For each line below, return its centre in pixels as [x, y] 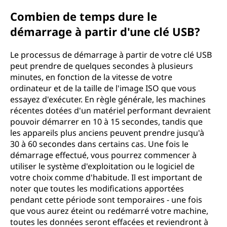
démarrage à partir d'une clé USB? [105, 31]
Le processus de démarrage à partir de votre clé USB [111, 55]
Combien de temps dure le [84, 16]
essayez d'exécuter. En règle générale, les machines [108, 99]
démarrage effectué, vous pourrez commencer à [103, 155]
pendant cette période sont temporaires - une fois [106, 200]
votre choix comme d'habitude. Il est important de [106, 177]
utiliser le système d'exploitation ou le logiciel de [102, 166]
